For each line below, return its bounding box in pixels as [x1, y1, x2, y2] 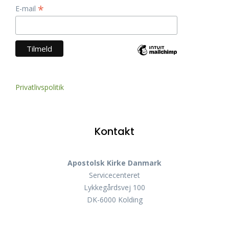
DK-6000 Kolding [86, 194, 143, 204]
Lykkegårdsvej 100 [84, 182, 145, 192]
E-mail [15, 3, 38, 13]
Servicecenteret [89, 170, 140, 180]
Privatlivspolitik [15, 82, 64, 92]
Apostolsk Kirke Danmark [67, 157, 162, 168]
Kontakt [95, 124, 134, 139]
